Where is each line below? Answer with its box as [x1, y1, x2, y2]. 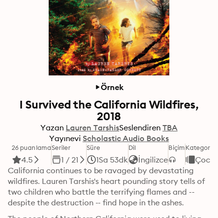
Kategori [185, 144, 212, 151]
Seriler [51, 144, 71, 151]
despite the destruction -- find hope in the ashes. [8, 198, 184, 207]
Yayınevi [49, 133, 81, 143]
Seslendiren [119, 123, 161, 132]
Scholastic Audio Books [82, 133, 169, 143]
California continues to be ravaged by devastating [8, 165, 194, 175]
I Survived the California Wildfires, [19, 97, 199, 111]
